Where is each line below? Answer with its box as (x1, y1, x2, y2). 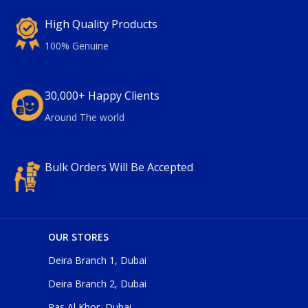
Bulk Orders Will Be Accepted (45, 159, 193, 175)
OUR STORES (48, 230, 109, 243)
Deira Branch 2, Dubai (48, 276, 146, 290)
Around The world (45, 110, 124, 124)
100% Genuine (45, 38, 109, 52)
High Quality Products (45, 16, 157, 32)
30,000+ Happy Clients (45, 87, 159, 103)
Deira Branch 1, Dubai (48, 253, 146, 267)
